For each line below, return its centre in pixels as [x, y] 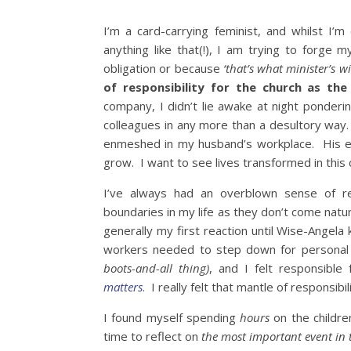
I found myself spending [172, 317]
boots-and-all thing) [156, 268]
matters [123, 286]
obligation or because [163, 68]
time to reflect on [152, 336]
